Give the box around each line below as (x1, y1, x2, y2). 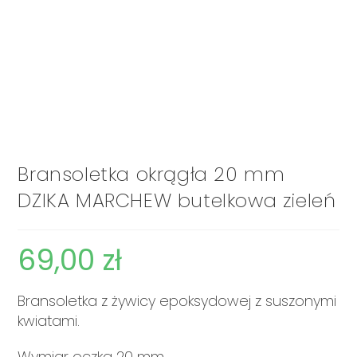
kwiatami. (18, 310, 80, 331)
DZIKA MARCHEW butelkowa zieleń (18, 186, 336, 214)
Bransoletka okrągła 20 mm (18, 160, 285, 187)
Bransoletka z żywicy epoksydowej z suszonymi (18, 290, 337, 311)
